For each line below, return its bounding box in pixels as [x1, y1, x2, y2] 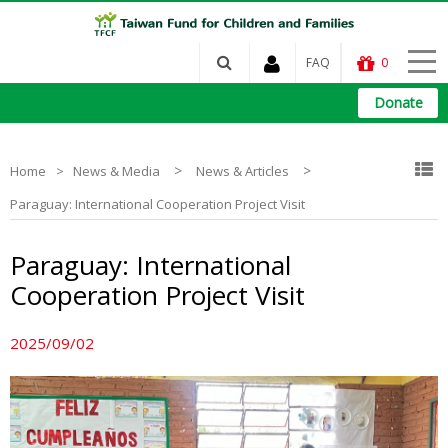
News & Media [73, 162, 160, 180]
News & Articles [196, 162, 289, 180]
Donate [373, 93, 423, 112]
